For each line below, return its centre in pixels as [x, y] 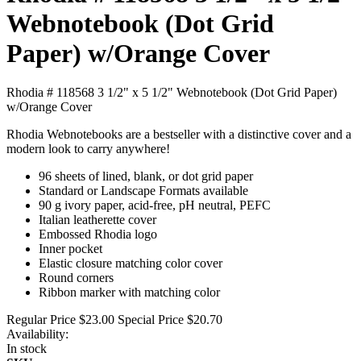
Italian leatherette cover [98, 220]
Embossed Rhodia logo [98, 234]
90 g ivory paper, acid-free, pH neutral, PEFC [155, 205]
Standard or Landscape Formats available [143, 191]
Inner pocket [71, 249]
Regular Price [41, 320]
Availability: [37, 334]
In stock [27, 349]
